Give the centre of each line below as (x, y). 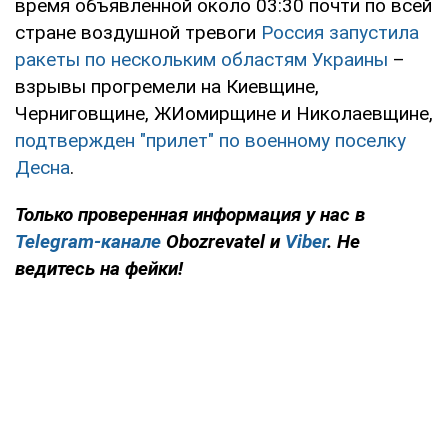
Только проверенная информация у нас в (190, 214)
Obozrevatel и (223, 241)
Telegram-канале (88, 241)
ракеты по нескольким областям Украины (201, 59)
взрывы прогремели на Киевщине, (167, 86)
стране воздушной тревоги (138, 32)
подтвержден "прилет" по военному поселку (210, 140)
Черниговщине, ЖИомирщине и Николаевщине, (224, 113)
